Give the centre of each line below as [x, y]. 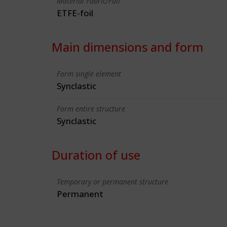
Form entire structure [91, 109]
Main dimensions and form [127, 47]
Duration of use [96, 155]
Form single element [89, 74]
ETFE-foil [75, 13]
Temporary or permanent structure [112, 182]
